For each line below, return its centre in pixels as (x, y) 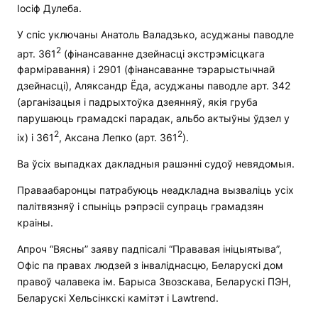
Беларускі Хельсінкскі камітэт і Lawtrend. (118, 297)
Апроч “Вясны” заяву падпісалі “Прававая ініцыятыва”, (149, 248)
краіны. (35, 222)
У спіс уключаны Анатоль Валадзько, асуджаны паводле (155, 34)
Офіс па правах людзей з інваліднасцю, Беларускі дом (150, 265)
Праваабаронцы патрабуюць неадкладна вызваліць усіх (155, 190)
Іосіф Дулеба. (49, 8)
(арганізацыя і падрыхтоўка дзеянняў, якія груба (137, 102)
